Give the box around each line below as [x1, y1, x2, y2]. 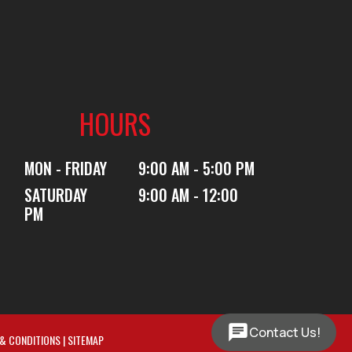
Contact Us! [249, 324, 321, 341]
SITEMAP [68, 332, 104, 349]
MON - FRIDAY [24, 156, 107, 181]
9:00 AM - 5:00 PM [134, 156, 255, 181]
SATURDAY [24, 183, 87, 207]
